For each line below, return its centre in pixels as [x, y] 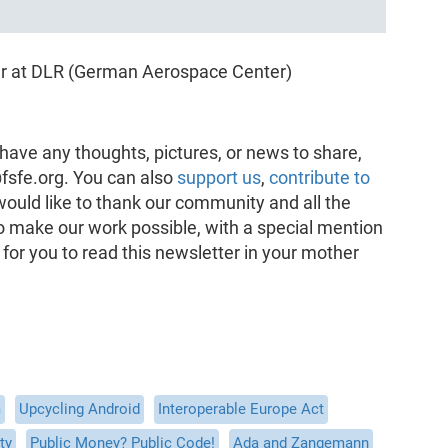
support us [218, 177]
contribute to [319, 177]
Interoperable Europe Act [240, 409]
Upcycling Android [79, 409]
